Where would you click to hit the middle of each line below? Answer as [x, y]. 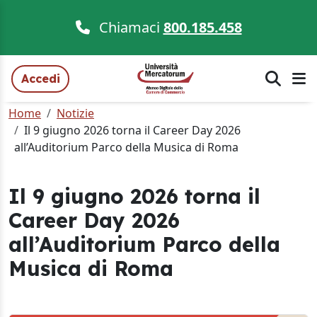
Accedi [40, 79]
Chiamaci [129, 27]
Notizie [75, 113]
